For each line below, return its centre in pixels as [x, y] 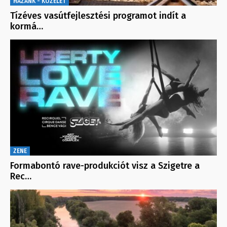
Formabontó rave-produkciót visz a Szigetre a [105, 165]
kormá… [27, 26]
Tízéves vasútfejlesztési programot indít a [98, 15]
